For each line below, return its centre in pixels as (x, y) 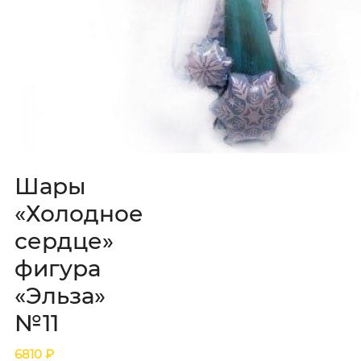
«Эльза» (60, 295)
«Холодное (79, 213)
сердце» (64, 241)
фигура (58, 268)
